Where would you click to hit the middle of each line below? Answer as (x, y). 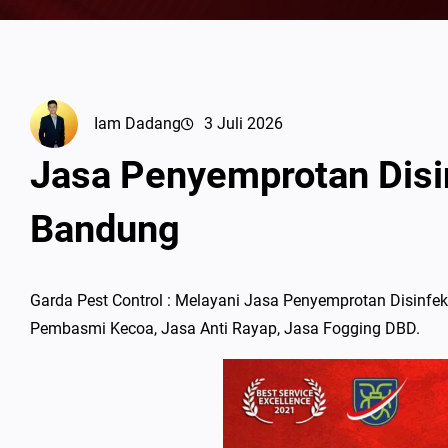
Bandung (105, 229)
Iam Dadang (137, 123)
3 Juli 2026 (243, 123)
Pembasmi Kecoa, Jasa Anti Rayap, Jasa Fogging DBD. (225, 328)
